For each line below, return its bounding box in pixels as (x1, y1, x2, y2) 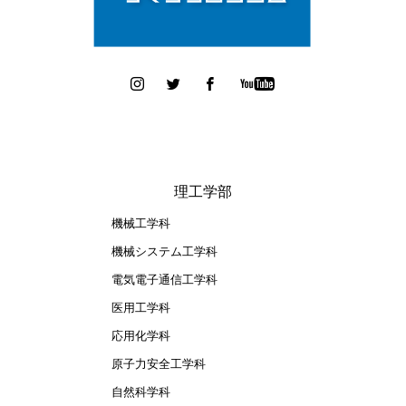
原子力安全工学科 (111, 357, 207, 371)
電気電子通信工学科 (111, 273, 218, 286)
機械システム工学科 (111, 245, 218, 258)
